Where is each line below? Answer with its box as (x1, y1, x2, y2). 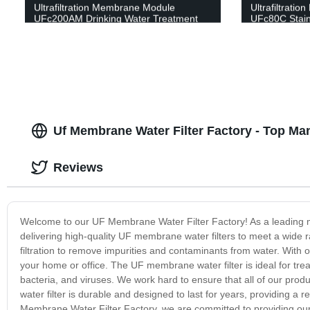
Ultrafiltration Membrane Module (33, 1, 175, 13)
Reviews (53, 160, 103, 174)
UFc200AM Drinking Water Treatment (33, 12, 198, 24)
